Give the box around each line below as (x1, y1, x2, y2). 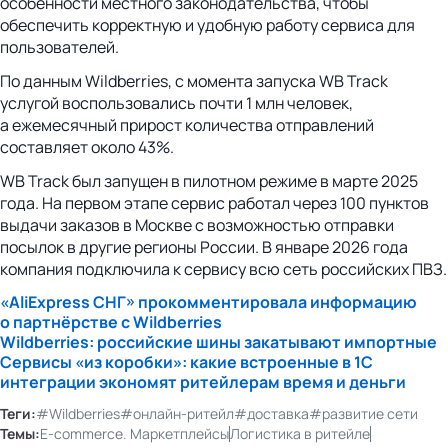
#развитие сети (309, 404, 418, 424)
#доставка (234, 404, 309, 424)
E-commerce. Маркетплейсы (40, 424, 229, 444)
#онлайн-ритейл (120, 404, 234, 424)
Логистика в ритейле (230, 424, 370, 444)
